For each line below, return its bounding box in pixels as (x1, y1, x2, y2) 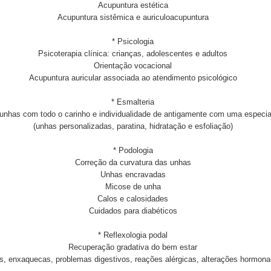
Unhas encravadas (100, 170, 166, 179)
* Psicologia (112, 37, 154, 46)
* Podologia (113, 146, 153, 155)
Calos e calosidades (97, 194, 168, 203)
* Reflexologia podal (98, 230, 168, 240)
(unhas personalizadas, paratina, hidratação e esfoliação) (33, 122, 233, 131)
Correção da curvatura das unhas (74, 158, 191, 167)
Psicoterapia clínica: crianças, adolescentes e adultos (38, 49, 227, 58)
